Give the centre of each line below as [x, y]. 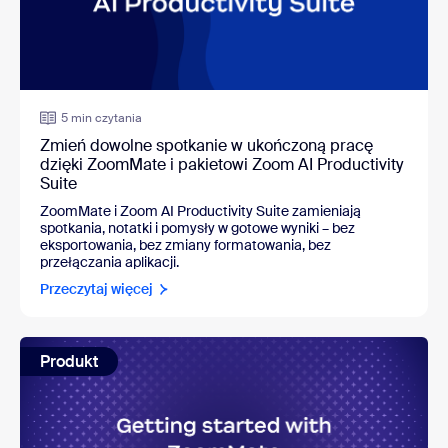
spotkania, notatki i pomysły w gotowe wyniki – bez [197, 228]
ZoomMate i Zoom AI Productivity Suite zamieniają [200, 211]
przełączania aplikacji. [109, 262]
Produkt [69, 362]
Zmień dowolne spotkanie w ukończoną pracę [206, 146]
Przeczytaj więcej [96, 289]
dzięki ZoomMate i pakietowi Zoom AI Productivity [221, 165]
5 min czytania [101, 118]
